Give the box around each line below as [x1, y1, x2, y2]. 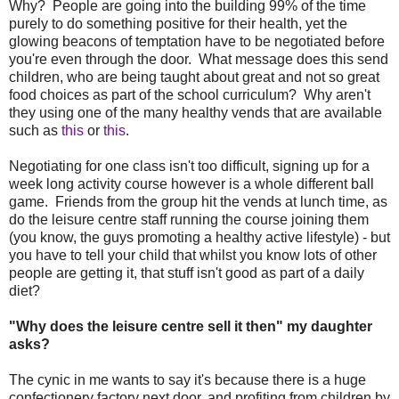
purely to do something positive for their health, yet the [9, 15, 347, 31]
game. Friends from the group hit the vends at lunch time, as [9, 193, 387, 209]
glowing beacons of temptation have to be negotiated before [9, 33, 385, 49]
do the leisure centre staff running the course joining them [9, 211, 369, 227]
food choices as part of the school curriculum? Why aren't [9, 86, 370, 102]
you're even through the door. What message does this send [9, 51, 388, 67]
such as [9, 122, 61, 138]
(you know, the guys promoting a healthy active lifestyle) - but [9, 229, 390, 245]
